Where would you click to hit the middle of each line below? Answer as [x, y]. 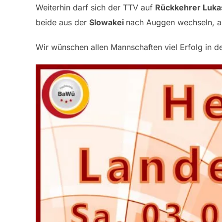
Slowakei [108, 22]
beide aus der [62, 22]
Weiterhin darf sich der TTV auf [95, 7]
